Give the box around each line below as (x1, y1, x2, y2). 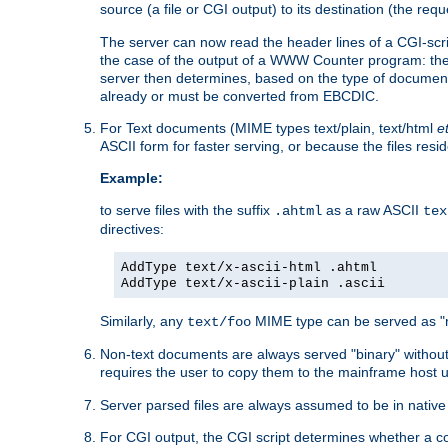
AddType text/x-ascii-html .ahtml (121, 259, 377, 275)
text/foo (187, 313, 251, 330)
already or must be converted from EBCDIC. (100, 87, 379, 104)
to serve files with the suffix (100, 201, 274, 218)
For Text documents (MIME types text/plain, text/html (100, 119, 437, 136)
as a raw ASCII (322, 201, 423, 218)
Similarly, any (100, 312, 187, 329)
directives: (100, 220, 164, 237)
